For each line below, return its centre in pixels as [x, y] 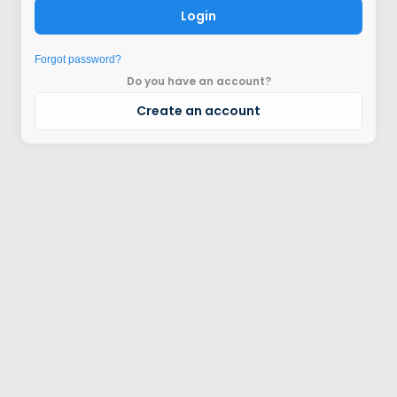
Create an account [198, 111]
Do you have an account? [198, 82]
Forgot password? [78, 60]
